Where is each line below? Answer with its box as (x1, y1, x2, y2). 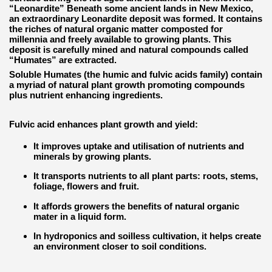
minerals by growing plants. (33, 151, 151, 162)
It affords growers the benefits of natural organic (33, 200, 239, 211)
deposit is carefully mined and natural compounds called (9, 44, 248, 55)
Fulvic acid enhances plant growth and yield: (9, 119, 198, 129)
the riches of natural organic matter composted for (9, 24, 223, 34)
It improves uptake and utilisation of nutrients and (33, 141, 244, 152)
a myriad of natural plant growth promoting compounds (9, 80, 245, 90)
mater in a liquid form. (33, 211, 126, 222)
